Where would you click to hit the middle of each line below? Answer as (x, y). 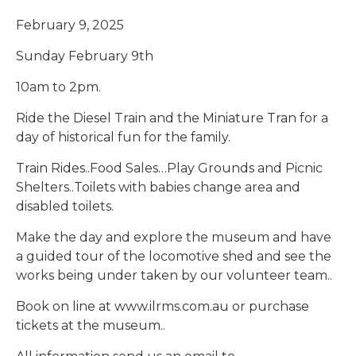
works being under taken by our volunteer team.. (174, 275)
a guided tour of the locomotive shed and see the (174, 256)
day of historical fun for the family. (123, 137)
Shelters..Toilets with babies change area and (158, 187)
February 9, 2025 (70, 25)
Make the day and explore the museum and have (174, 237)
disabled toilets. (65, 206)
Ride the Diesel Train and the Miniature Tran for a (172, 118)
